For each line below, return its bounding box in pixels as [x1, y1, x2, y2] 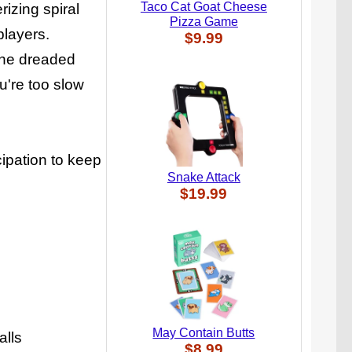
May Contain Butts [152, 325, 255, 339]
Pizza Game [169, 14, 238, 28]
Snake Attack [167, 170, 240, 184]
